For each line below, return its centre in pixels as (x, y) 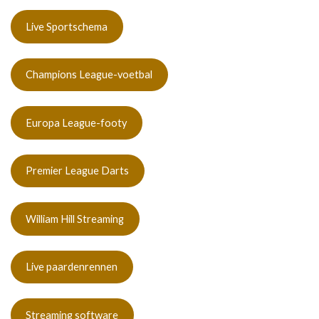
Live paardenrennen (72, 267)
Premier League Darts (78, 171)
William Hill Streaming (75, 219)
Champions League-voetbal (89, 75)
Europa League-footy (77, 122)
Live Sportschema (67, 26)
